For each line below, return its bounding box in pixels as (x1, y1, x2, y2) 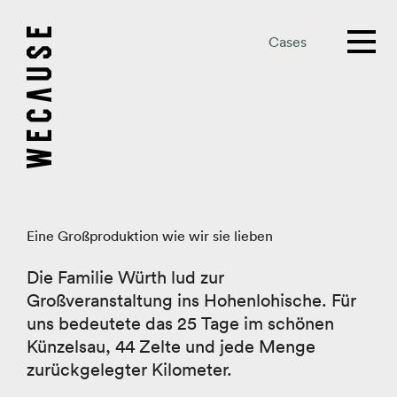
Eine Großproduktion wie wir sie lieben (27, 227, 273, 245)
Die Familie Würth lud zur (27, 267, 224, 288)
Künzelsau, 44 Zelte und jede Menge (27, 336, 315, 357)
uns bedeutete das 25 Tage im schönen (27, 313, 334, 334)
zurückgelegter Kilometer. (27, 359, 232, 380)
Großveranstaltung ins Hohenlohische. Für (27, 290, 356, 311)
